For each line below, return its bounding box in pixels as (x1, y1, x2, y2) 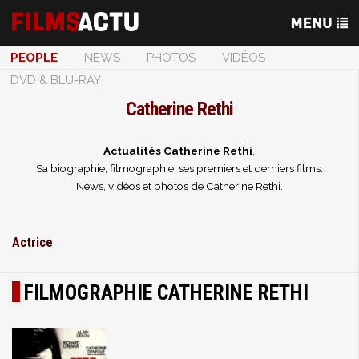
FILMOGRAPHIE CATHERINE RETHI (24, 280, 309, 305)
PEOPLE (10, 50, 58, 65)
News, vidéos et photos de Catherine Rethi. (75, 179, 283, 192)
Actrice (12, 235, 53, 250)
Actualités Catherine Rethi (103, 144, 252, 157)
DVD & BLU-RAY (10, 73, 101, 87)
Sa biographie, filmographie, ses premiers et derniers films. (35, 162, 323, 175)
